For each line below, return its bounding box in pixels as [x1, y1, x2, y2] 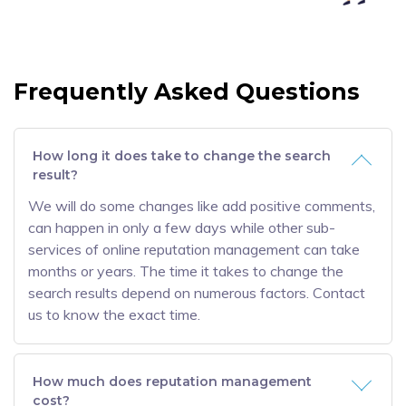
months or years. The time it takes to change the [28, 262, 343, 280]
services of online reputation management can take [28, 240, 360, 258]
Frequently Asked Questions [14, 78, 360, 105]
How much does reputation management [33, 373, 312, 390]
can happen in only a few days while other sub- [28, 218, 335, 237]
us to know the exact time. [28, 305, 200, 324]
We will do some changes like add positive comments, [28, 197, 375, 215]
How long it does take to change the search [33, 148, 331, 164]
